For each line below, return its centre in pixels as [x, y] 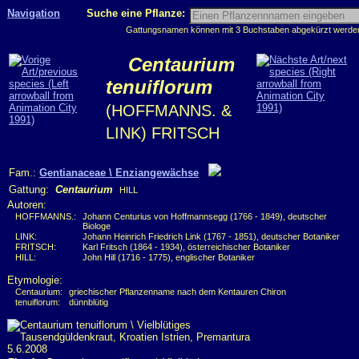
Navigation [34, 13]
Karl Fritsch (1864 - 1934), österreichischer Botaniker [186, 247]
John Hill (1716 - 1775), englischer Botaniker [169, 257]
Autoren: [27, 205]
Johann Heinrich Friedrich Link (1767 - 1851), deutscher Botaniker [211, 236]
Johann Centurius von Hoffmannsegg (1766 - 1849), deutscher [205, 216]
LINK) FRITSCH [163, 133]
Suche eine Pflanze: [137, 13]
